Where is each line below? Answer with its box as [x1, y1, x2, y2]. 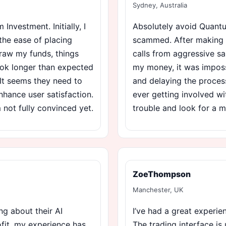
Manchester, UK [133, 186, 183, 194]
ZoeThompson [133, 169, 191, 179]
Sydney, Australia [133, 1, 187, 9]
